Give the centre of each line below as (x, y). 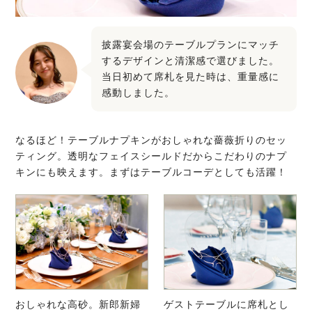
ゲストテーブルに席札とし (227, 304)
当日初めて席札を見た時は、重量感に (191, 77)
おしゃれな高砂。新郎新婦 (78, 304)
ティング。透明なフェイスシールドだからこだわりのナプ (151, 156)
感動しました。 (139, 93)
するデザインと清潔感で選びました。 (191, 61)
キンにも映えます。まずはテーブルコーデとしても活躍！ (151, 172)
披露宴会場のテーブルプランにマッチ (191, 45)
